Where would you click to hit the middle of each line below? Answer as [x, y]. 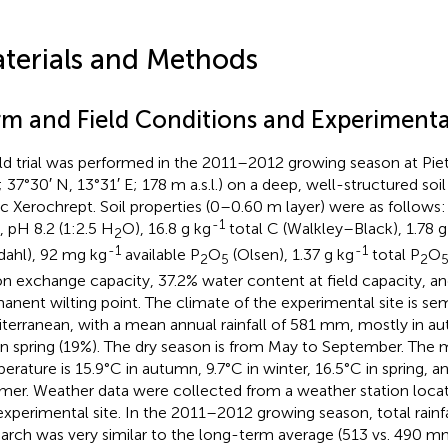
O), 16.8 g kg [166, 228]
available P [160, 254]
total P [393, 254]
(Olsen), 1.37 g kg [291, 254]
